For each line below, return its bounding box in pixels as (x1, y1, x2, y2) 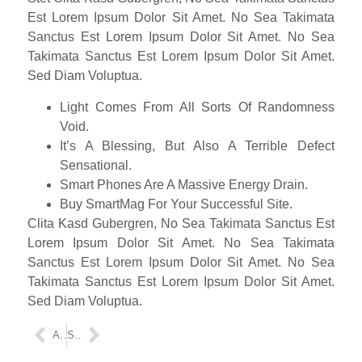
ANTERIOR (60, 328, 70, 341)
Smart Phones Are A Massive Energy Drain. (60, 177, 308, 192)
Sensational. (60, 158, 132, 172)
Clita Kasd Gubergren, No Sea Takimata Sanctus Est (27, 216, 335, 230)
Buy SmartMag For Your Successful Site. (60, 196, 293, 211)
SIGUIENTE (74, 328, 86, 341)
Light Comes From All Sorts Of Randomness (60, 99, 335, 114)
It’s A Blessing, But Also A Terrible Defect (60, 138, 335, 153)
